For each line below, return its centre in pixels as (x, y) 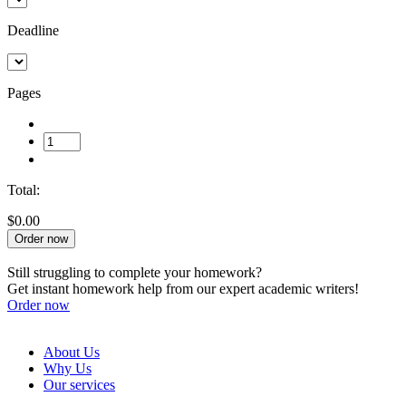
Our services (79, 384)
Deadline (33, 30)
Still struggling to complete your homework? (135, 272)
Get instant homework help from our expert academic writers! (183, 288)
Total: (24, 189)
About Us (72, 352)
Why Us (68, 368)
